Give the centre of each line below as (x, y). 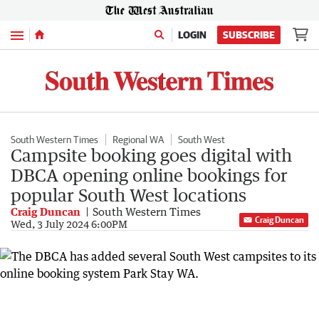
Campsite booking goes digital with (151, 155)
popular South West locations (129, 194)
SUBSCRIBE (249, 35)
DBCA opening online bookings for (149, 174)
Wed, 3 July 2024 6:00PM (69, 224)
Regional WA (138, 139)
